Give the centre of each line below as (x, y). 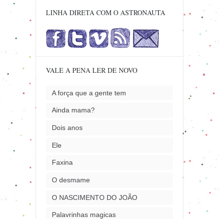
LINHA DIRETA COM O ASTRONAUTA (106, 12)
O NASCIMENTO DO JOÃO (94, 197)
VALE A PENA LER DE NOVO (92, 70)
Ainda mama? (73, 110)
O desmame (71, 180)
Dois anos (67, 127)
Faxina (62, 163)
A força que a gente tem (89, 93)
